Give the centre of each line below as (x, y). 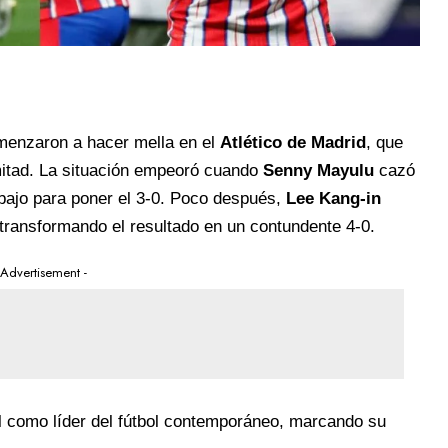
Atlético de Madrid (292, 142)
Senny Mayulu (318, 170)
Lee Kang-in (333, 198)
